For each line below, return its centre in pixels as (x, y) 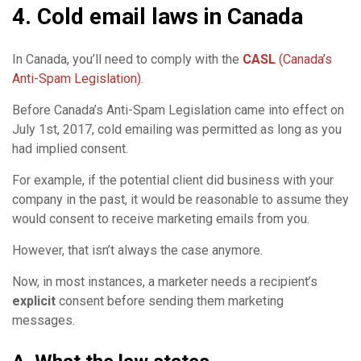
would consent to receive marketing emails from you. (161, 218)
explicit (35, 301)
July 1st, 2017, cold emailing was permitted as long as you (177, 129)
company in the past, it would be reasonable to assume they (180, 199)
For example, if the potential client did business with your (173, 180)
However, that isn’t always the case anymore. (137, 250)
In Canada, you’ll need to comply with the (127, 59)
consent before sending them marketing (171, 301)
